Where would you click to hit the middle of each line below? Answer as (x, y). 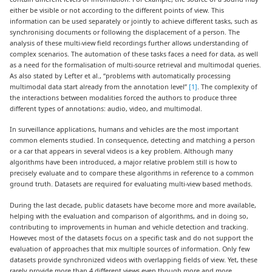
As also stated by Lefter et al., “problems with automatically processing (121, 76)
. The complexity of (228, 87)
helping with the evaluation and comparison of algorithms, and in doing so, (129, 216)
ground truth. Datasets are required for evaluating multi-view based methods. (131, 184)
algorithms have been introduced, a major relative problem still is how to (124, 162)
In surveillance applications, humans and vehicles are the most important (124, 129)
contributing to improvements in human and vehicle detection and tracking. (129, 226)
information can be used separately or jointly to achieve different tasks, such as (134, 21)
